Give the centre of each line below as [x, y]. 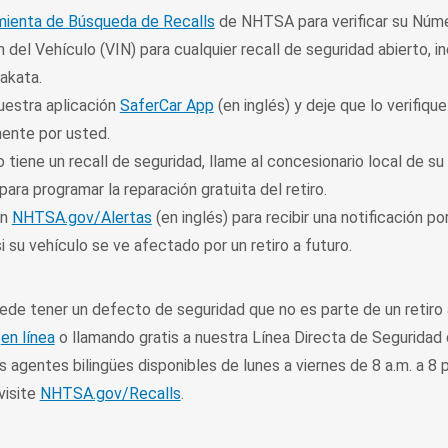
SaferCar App [166, 105]
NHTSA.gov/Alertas [81, 217]
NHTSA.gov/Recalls [110, 393]
